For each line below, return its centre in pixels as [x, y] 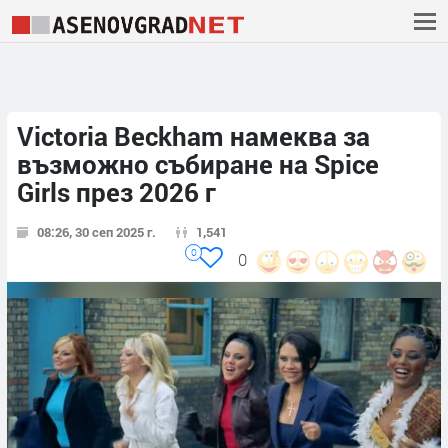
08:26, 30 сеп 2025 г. [96, 232]
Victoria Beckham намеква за [193, 136]
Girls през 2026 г [116, 192]
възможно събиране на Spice [198, 164]
